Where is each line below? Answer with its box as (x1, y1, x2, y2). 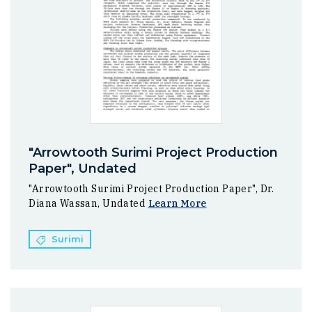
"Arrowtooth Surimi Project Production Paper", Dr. (29, 182, 274, 196)
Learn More (148, 197, 207, 210)
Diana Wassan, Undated (29, 197, 148, 210)
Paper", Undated (29, 161, 137, 177)
